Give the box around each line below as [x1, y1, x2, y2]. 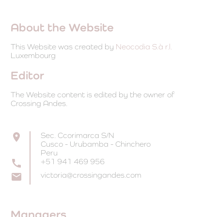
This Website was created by [11, 42, 116, 52]
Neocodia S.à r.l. [116, 42, 172, 52]
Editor [11, 68, 45, 82]
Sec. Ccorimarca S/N [40, 131, 114, 140]
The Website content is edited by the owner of [11, 90, 175, 100]
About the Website [11, 20, 114, 34]
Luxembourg [11, 51, 56, 61]
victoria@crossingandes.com [40, 170, 141, 180]
